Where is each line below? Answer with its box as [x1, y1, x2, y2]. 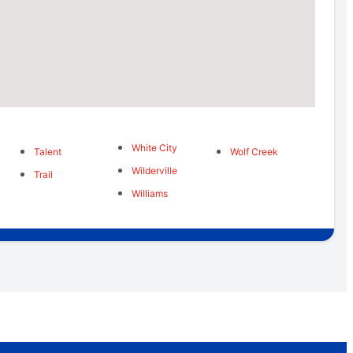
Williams [132, 188, 169, 200]
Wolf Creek [229, 146, 278, 158]
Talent [33, 146, 61, 158]
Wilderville [132, 165, 178, 177]
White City [132, 142, 178, 154]
